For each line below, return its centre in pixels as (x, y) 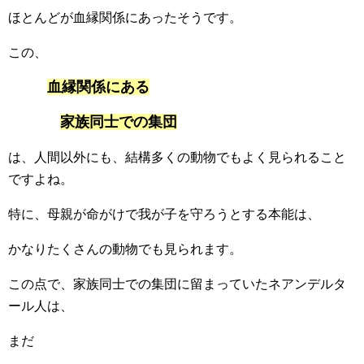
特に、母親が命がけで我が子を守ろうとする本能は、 (164, 214)
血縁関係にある (98, 87)
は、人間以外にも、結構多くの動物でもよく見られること (177, 158)
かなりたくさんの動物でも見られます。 (125, 249)
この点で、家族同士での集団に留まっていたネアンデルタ (177, 284)
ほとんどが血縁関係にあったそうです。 (125, 18)
